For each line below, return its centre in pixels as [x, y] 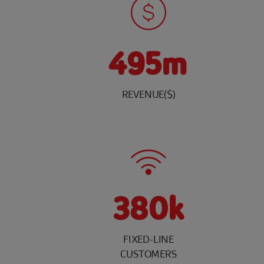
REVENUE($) [148, 94]
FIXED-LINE [148, 239]
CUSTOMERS [148, 254]
